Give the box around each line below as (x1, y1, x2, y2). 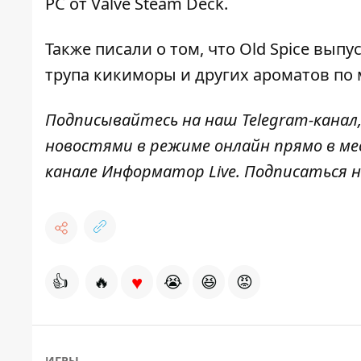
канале (45, 160, 102, 183)
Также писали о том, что (45, 38, 239, 60)
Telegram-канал (242, 109, 358, 131)
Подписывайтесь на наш (45, 109, 242, 131)
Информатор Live (102, 160, 236, 183)
